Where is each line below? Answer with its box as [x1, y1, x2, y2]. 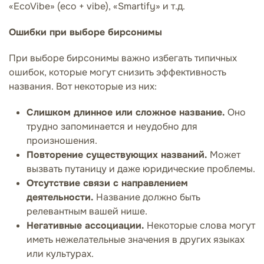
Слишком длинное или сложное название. [27, 105, 225, 118]
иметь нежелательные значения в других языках [27, 233, 245, 246]
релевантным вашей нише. [27, 204, 147, 217]
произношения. [27, 134, 97, 147]
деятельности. [27, 190, 94, 203]
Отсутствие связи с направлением [27, 176, 188, 189]
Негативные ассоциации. [27, 219, 144, 232]
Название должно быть [94, 190, 200, 203]
